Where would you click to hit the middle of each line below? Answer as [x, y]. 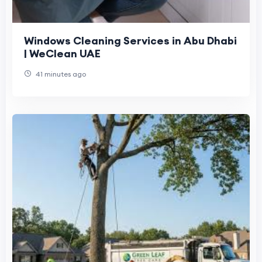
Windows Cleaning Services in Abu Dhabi [130, 40]
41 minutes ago [60, 74]
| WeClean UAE [62, 53]
